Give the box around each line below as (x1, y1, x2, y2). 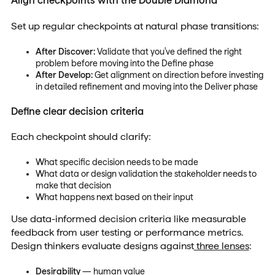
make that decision (35, 180, 111, 191)
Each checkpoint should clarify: (10, 131, 151, 143)
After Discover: (35, 46, 95, 56)
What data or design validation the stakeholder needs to (35, 169, 257, 179)
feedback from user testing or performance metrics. (10, 226, 243, 238)
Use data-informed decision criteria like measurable (10, 212, 246, 225)
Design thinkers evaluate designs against (10, 239, 194, 252)
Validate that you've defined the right (95, 46, 242, 56)
